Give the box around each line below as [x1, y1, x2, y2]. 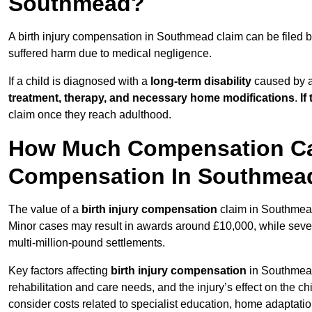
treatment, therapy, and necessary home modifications [8, 92, 295, 104]
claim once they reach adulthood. [8, 109, 171, 121]
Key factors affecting [8, 265, 111, 277]
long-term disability [150, 75, 251, 88]
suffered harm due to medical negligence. [8, 47, 212, 60]
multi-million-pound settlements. [8, 237, 165, 249]
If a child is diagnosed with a [8, 75, 150, 88]
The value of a [8, 203, 81, 216]
